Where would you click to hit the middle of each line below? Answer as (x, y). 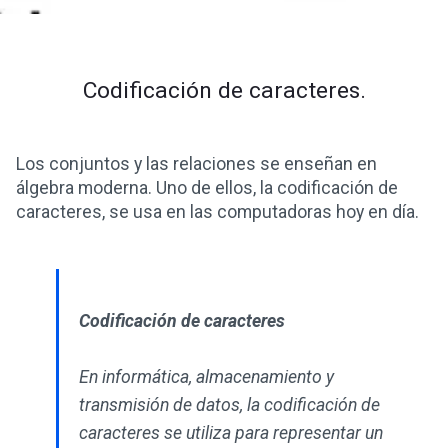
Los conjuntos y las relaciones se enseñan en (196, 164)
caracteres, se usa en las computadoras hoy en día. (217, 212)
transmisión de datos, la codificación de (229, 405)
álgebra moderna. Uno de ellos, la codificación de (207, 188)
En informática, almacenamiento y (206, 377)
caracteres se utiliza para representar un (231, 433)
